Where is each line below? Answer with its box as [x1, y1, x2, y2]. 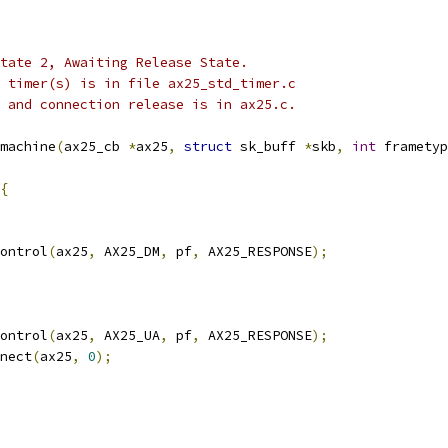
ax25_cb [64, 138, 128, 155]
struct [184, 138, 232, 155]
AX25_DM [96, 243, 160, 260]
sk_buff [232, 138, 304, 155]
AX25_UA [96, 327, 160, 344]
